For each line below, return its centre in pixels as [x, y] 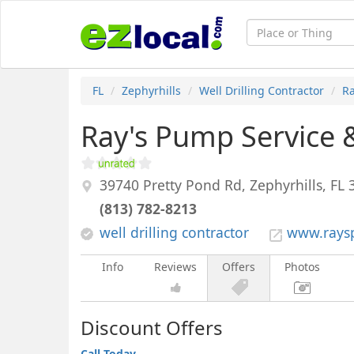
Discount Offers [152, 328]
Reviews [175, 267]
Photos [302, 267]
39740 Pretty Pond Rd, [175, 185]
